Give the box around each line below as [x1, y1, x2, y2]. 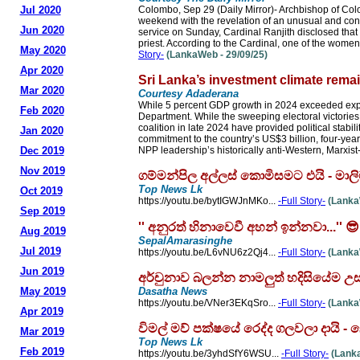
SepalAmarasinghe [138, 235, 232, 247]
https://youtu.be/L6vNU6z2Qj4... [138, 247, 278, 258]
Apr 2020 [19, 64, 63, 76]
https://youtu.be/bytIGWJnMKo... [138, 195, 278, 207]
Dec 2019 [19, 145, 64, 157]
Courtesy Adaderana [138, 88, 239, 100]
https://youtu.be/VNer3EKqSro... [138, 297, 278, 309]
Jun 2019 [19, 265, 64, 277]
